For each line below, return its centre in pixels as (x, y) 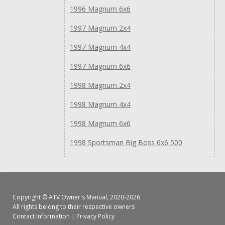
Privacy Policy (95, 216)
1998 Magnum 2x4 (100, 85)
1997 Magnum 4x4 (100, 47)
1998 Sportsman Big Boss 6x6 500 (126, 142)
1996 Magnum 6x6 (100, 9)
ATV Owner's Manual (78, 197)
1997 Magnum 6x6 (100, 66)
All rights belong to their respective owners (74, 206)
